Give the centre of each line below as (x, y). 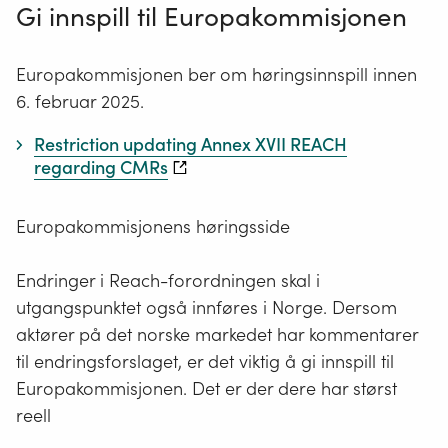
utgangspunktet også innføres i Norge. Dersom (206, 308)
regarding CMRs (101, 167)
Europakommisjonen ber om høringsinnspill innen (216, 74)
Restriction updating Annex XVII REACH (190, 144)
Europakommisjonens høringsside (153, 227)
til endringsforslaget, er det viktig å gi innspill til (205, 362)
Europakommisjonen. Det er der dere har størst (206, 389)
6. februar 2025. (80, 101)
